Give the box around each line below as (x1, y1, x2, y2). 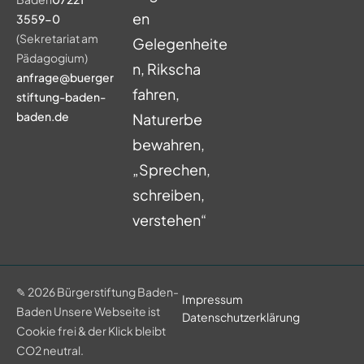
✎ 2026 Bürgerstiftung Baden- (16, 284, 179, 300)
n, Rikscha (132, 59, 201, 79)
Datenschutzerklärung (182, 310, 300, 325)
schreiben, (132, 185, 205, 205)
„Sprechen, (132, 160, 210, 180)
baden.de (16, 109, 69, 124)
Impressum (182, 292, 243, 307)
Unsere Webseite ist (52, 304, 160, 319)
